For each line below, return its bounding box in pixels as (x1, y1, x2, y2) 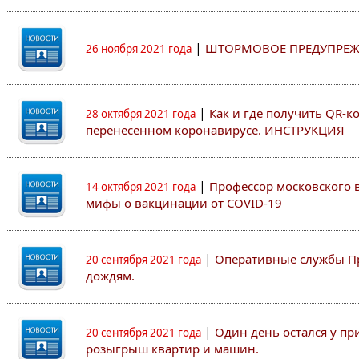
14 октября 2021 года (86, 179, 196, 194)
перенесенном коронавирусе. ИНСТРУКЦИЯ (86, 122, 345, 138)
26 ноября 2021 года (86, 42, 192, 56)
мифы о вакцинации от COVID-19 (86, 195, 282, 211)
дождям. (86, 268, 135, 284)
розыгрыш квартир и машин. (86, 341, 259, 357)
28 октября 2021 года (86, 107, 196, 121)
